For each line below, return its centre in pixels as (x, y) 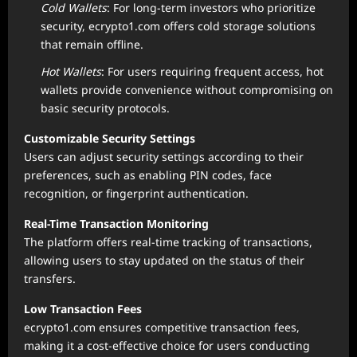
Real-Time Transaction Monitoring (116, 223)
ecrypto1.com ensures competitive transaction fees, (162, 327)
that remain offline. (92, 44)
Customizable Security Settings (110, 138)
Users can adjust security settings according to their (164, 156)
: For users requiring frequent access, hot (212, 71)
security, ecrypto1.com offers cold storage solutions (178, 26)
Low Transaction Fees (83, 308)
